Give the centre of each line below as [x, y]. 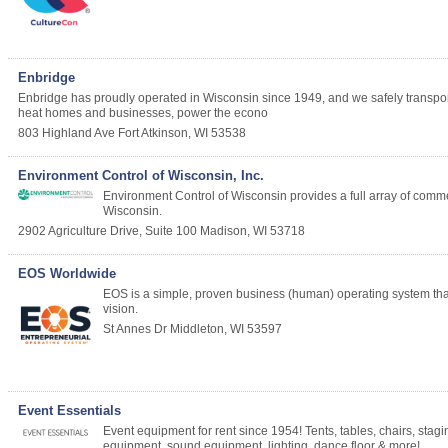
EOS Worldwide [67, 274]
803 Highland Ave [66, 133]
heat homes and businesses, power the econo [143, 113]
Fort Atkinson [153, 133]
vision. [120, 309]
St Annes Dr [135, 329]
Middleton [197, 329]
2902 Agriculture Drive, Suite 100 [107, 231]
